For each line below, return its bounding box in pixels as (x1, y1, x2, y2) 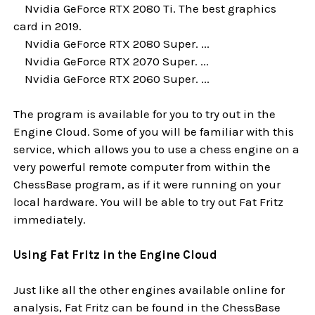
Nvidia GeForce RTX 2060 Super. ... (13, 72, 210, 86)
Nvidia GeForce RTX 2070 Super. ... (13, 54, 210, 69)
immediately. (13, 212, 86, 227)
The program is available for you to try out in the (13, 107, 276, 122)
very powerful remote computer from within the (13, 160, 271, 174)
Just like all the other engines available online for (13, 283, 285, 297)
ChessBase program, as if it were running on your (13, 177, 281, 192)
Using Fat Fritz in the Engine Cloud (13, 247, 218, 262)
